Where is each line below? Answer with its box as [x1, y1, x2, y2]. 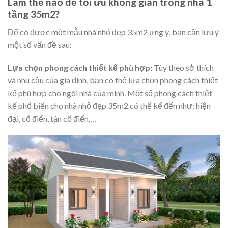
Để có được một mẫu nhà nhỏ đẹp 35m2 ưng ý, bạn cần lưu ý [8, 26, 219, 37]
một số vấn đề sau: [8, 39, 72, 49]
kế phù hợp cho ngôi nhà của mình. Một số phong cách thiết [8, 88, 212, 98]
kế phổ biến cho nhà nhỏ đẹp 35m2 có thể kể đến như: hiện [8, 101, 211, 111]
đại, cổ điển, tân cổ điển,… [8, 113, 96, 124]
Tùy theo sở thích [152, 63, 214, 73]
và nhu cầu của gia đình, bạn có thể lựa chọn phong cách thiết [8, 75, 218, 85]
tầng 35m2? [8, 8, 60, 20]
